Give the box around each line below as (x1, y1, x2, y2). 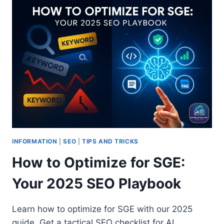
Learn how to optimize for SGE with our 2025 (12, 204, 192, 214)
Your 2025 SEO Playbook (12, 175, 181, 192)
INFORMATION (12, 137, 57, 145)
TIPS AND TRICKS (81, 137, 138, 145)
